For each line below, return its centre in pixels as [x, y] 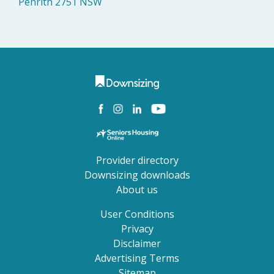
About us [137, 189]
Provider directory [137, 160]
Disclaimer [137, 243]
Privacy [137, 228]
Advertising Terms [137, 258]
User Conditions [137, 214]
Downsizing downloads [137, 175]
